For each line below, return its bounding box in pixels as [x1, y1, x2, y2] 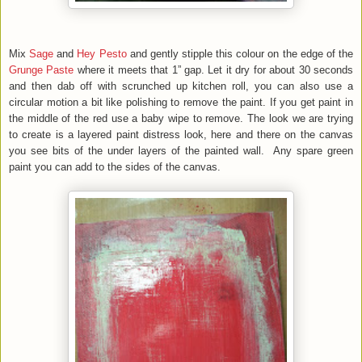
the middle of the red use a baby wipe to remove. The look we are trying [9, 112, 353, 124]
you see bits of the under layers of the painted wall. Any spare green [9, 144, 353, 157]
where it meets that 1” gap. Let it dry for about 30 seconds [77, 63, 354, 76]
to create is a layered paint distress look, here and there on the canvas [9, 128, 353, 141]
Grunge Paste [9, 63, 78, 76]
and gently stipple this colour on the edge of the [126, 47, 354, 60]
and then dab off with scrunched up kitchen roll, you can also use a [9, 79, 353, 92]
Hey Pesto [77, 47, 127, 60]
